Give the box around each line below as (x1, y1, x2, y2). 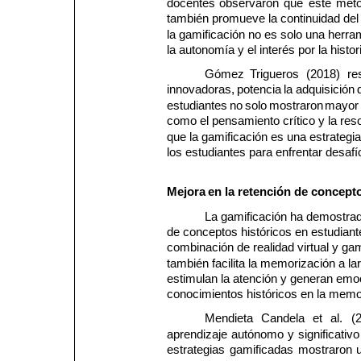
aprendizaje (166, 327, 230, 341)
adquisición (295, 83, 358, 97)
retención (238, 185, 292, 199)
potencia (236, 83, 284, 97)
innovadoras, (166, 83, 238, 97)
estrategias (166, 343, 228, 357)
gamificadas (229, 343, 297, 357)
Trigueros (249, 68, 302, 81)
